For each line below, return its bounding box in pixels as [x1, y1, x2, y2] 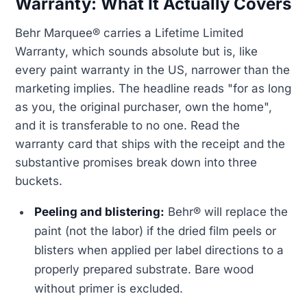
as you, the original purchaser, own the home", [15, 99, 272, 114]
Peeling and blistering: [34, 204, 165, 219]
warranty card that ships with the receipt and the [15, 136, 285, 151]
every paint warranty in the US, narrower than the [15, 62, 290, 77]
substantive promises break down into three [15, 155, 257, 169]
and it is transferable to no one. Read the [15, 118, 240, 132]
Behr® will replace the [164, 204, 288, 219]
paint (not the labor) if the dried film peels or [34, 223, 277, 238]
